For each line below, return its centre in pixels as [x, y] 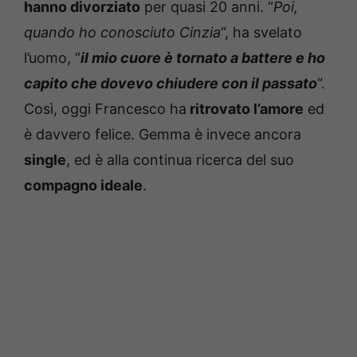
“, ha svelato [261, 32]
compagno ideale [83, 185]
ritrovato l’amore [245, 109]
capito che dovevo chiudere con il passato [171, 83]
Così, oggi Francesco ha [105, 109]
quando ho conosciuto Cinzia [122, 32]
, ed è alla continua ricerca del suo [180, 160]
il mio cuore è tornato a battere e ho [203, 58]
